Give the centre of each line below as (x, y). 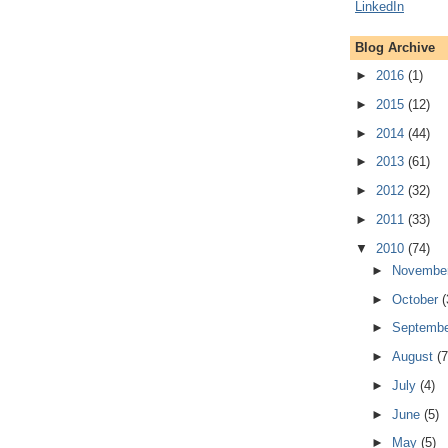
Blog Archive (395, 47)
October (416, 299)
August (414, 357)
